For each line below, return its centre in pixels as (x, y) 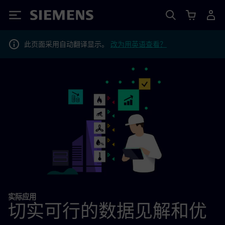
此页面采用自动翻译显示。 (67, 44)
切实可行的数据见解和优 (107, 211)
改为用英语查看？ (139, 44)
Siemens (47, 17)
